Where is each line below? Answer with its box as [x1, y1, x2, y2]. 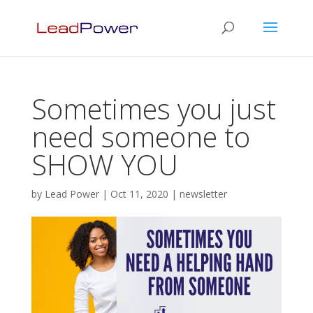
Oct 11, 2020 [110, 187, 168, 201]
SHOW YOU [31, 145, 178, 184]
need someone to [31, 117, 250, 156]
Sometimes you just [31, 89, 276, 128]
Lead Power [44, 187, 99, 201]
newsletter [179, 187, 227, 201]
